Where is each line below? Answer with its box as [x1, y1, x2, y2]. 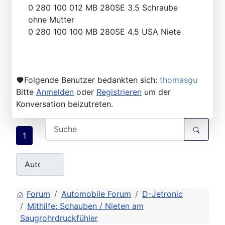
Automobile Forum [61, 189, 131, 199]
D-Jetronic [142, 189, 183, 199]
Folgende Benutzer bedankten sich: [24, 74, 160, 85]
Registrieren [96, 86, 142, 97]
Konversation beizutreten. [16, 98, 113, 109]
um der [142, 86, 171, 97]
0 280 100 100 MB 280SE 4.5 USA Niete [28, 26, 181, 37]
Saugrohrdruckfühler [20, 213, 98, 223]
